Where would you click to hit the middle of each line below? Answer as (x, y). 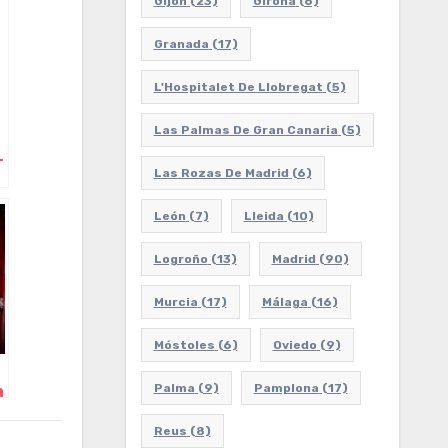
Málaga (284, 302)
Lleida (263, 216)
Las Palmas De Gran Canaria (245, 130)
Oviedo (294, 345)
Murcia (175, 302)
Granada (181, 44)
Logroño (180, 259)
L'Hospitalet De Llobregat (238, 87)
